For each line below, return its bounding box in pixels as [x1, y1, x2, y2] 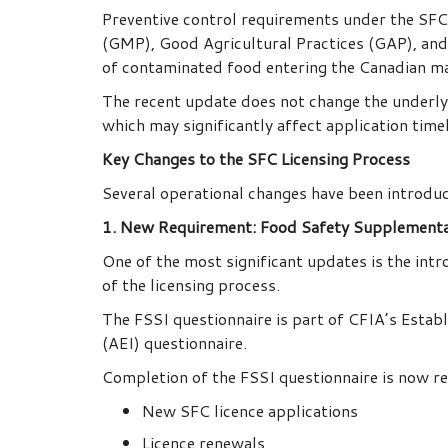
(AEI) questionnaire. [102, 331, 247, 355]
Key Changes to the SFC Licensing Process [102, 147, 410, 171]
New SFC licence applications [142, 399, 358, 423]
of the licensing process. [102, 273, 280, 297]
